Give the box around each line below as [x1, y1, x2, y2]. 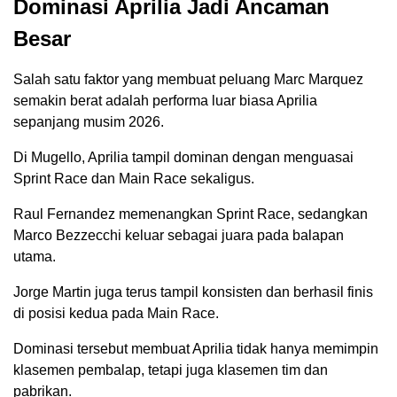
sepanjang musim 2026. [13, 114, 164, 130]
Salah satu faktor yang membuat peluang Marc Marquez [13, 72, 363, 88]
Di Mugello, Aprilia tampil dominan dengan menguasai [13, 150, 354, 166]
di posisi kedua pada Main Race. [13, 306, 219, 322]
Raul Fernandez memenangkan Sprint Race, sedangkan [13, 206, 368, 222]
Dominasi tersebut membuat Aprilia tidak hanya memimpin [13, 341, 378, 357]
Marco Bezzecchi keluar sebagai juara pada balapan [13, 228, 344, 244]
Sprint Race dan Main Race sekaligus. [13, 171, 254, 187]
